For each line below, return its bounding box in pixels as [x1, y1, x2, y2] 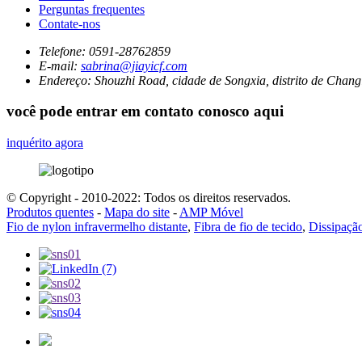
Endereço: [39, 73, 91, 87]
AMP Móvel [179, 205, 243, 220]
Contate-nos [39, 16, 100, 31]
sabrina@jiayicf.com [81, 58, 187, 73]
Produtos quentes [6, 205, 94, 220]
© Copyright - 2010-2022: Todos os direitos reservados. [6, 191, 291, 205]
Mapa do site [104, 205, 170, 220]
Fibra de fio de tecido [194, 220, 302, 234]
